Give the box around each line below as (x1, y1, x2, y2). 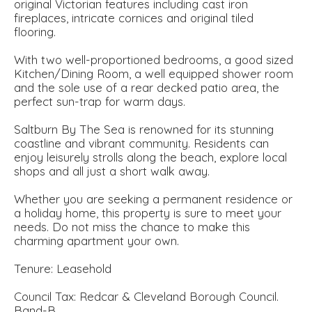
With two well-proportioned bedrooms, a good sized (14, 52, 293, 68)
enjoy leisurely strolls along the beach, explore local (14, 150, 287, 165)
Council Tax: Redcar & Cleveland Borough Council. (14, 289, 279, 304)
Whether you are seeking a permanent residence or (14, 192, 292, 207)
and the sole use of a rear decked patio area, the (14, 80, 279, 95)
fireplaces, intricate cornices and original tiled (14, 10, 253, 26)
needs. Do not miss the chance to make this (14, 219, 250, 235)
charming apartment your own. (14, 233, 179, 249)
